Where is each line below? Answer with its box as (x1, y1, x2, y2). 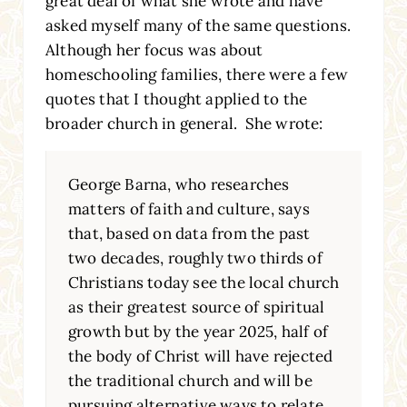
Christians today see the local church (67, 272, 340, 293)
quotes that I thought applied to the (45, 88, 308, 109)
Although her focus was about (45, 39, 263, 60)
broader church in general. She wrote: (45, 113, 323, 134)
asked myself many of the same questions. (45, 15, 351, 35)
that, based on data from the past (67, 223, 311, 243)
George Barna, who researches (67, 174, 290, 194)
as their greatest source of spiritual (67, 296, 325, 317)
